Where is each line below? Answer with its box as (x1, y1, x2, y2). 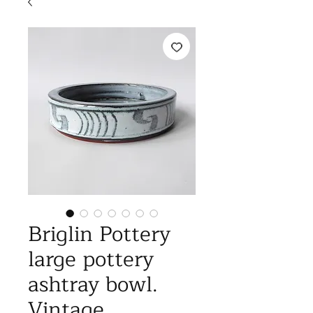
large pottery (28, 242, 154, 277)
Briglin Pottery (28, 217, 170, 252)
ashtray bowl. (28, 267, 158, 302)
